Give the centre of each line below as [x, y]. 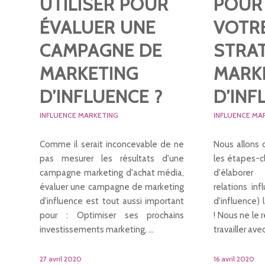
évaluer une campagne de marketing [112, 187]
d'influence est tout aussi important [112, 201]
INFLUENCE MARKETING [79, 115]
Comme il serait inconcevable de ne [112, 144]
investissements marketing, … [97, 230]
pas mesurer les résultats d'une [112, 159]
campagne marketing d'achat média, [112, 173]
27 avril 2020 [61, 259]
